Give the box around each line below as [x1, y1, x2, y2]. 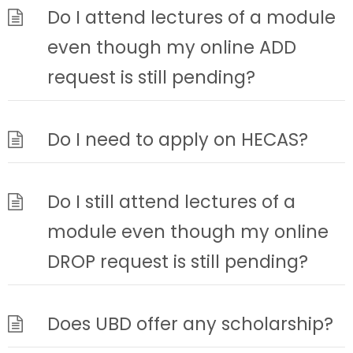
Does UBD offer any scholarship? [47, 311, 333, 336]
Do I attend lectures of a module [47, 5, 336, 30]
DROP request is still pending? [47, 249, 308, 274]
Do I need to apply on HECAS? [47, 127, 308, 152]
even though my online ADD [47, 35, 296, 60]
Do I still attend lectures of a [47, 189, 295, 214]
